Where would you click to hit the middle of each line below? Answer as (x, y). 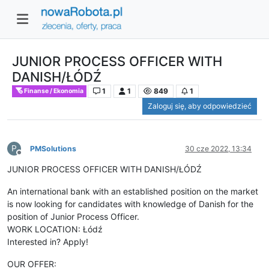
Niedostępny (40, 157)
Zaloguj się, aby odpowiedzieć (200, 106)
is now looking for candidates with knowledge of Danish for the (130, 204)
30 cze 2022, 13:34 (218, 149)
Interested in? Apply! (48, 242)
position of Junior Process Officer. (73, 217)
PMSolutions (53, 149)
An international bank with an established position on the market (133, 192)
